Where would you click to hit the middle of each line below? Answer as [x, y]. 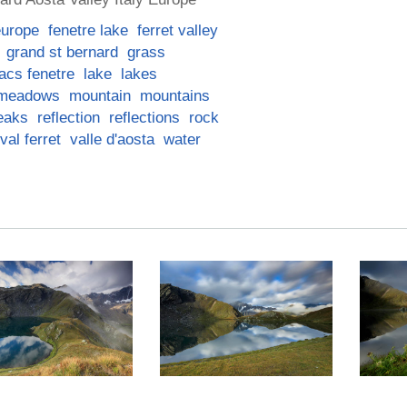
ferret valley [178, 30]
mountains [175, 95]
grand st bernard [62, 52]
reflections [144, 117]
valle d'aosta [112, 139]
